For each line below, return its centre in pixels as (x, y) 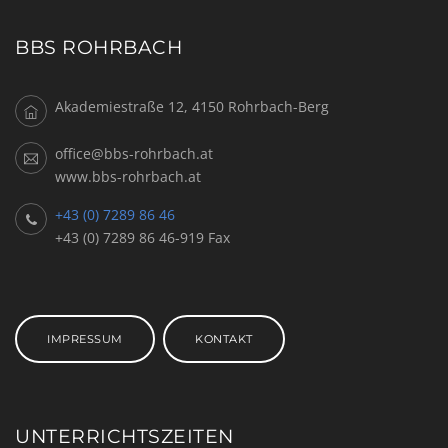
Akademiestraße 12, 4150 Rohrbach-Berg (192, 106)
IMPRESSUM (85, 338)
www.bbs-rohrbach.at (128, 176)
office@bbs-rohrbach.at (134, 153)
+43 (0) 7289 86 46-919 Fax (142, 237)
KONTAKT (224, 338)
